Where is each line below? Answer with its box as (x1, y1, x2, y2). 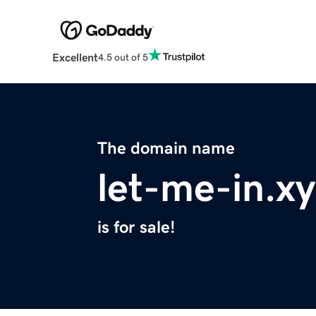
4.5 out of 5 (97, 51, 148, 62)
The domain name (97, 140, 235, 157)
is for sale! (97, 219, 175, 236)
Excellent (51, 51, 98, 63)
